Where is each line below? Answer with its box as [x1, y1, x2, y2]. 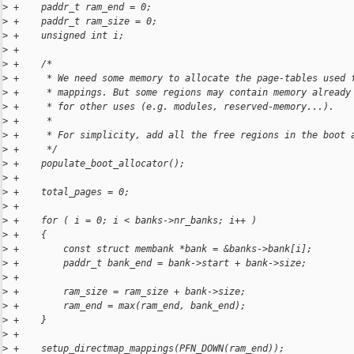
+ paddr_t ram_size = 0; [8, 16, 157, 28]
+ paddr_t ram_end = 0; [8, 2, 152, 13]
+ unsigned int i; [8, 30, 124, 42]
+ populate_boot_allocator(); [8, 158, 185, 170]
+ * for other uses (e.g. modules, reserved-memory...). [8, 101, 334, 113]
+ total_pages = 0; [8, 186, 130, 198]
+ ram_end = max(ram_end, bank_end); [8, 300, 246, 312]
